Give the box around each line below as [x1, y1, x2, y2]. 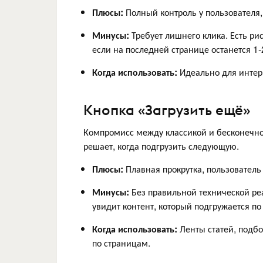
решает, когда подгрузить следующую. [83, 139, 239, 153]
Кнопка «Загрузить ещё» [83, 100, 250, 119]
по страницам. [92, 235, 150, 249]
